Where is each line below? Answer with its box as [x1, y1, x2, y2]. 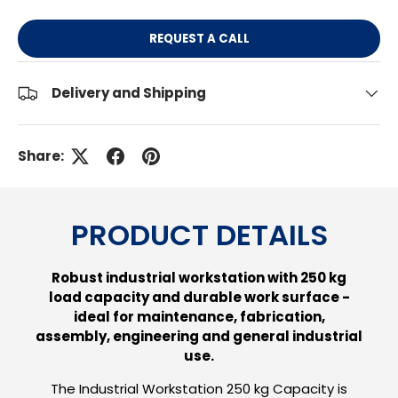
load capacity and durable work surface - [48, 288, 350, 307]
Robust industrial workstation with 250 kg [52, 268, 346, 288]
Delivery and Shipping [52, 83, 206, 102]
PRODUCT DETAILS [70, 215, 328, 256]
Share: [18, 146, 64, 165]
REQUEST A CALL [148, 29, 250, 47]
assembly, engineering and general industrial [36, 327, 362, 346]
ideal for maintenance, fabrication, [73, 307, 325, 327]
